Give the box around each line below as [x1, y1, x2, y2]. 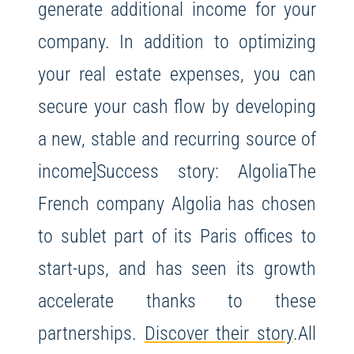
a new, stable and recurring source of [37, 127, 317, 151]
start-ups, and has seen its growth [37, 257, 317, 281]
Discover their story [144, 322, 294, 345]
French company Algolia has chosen [37, 192, 317, 216]
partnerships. [37, 322, 145, 345]
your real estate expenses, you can [37, 62, 317, 86]
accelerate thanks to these [37, 289, 317, 313]
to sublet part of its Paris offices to [37, 224, 317, 248]
